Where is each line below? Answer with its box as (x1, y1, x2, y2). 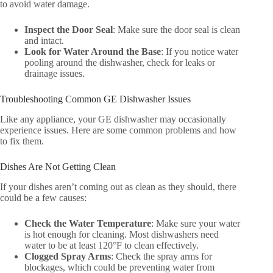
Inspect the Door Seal (24, 24, 113, 35)
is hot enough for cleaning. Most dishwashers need (24, 229, 219, 239)
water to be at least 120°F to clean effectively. (24, 239, 199, 250)
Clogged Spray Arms (24, 250, 111, 261)
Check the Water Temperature (24, 218, 151, 229)
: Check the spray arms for (111, 250, 212, 261)
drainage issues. (24, 68, 85, 79)
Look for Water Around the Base (24, 46, 161, 57)
